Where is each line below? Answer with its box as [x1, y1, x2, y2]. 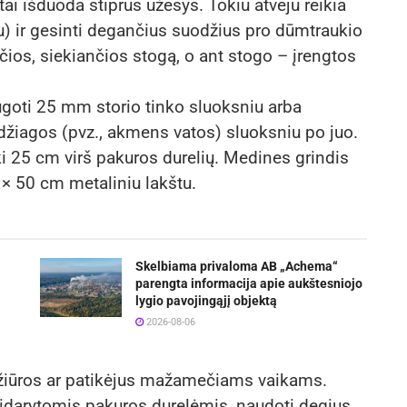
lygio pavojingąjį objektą [135, 293, 277, 309]
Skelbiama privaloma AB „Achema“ [135, 259, 338, 274]
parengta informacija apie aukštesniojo [135, 276, 362, 292]
